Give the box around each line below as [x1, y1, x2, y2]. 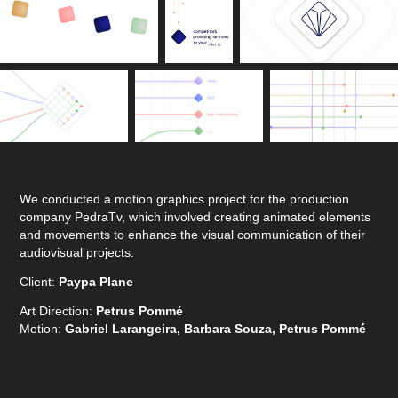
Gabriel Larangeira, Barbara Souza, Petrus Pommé [65, 321, 367, 336]
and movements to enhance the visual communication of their [20, 227, 366, 242]
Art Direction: [20, 303, 97, 318]
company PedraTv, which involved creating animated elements [20, 209, 371, 224]
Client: [20, 274, 60, 289]
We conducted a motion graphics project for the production [20, 191, 350, 206]
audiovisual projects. [20, 244, 135, 259]
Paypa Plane [59, 274, 134, 289]
